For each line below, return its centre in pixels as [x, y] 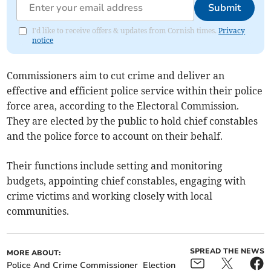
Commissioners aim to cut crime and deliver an [116, 75]
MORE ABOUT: [34, 253]
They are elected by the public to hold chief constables [132, 121]
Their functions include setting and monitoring [115, 165]
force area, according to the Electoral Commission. [123, 106]
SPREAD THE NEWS [227, 251]
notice [43, 40]
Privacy [232, 30]
